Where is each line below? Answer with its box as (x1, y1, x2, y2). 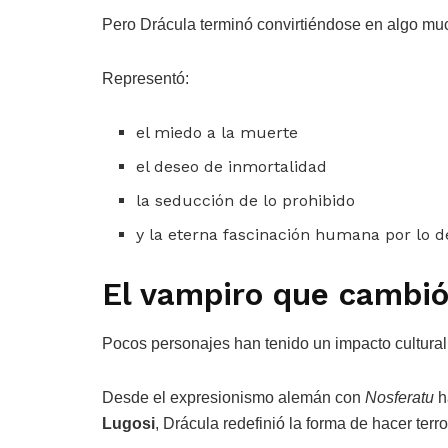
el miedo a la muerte (136, 122, 299, 142)
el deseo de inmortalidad (136, 156, 328, 176)
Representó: (102, 69, 189, 87)
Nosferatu (365, 389, 434, 407)
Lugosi (102, 415, 155, 433)
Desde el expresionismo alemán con (102, 389, 365, 407)
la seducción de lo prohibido (136, 190, 356, 210)
